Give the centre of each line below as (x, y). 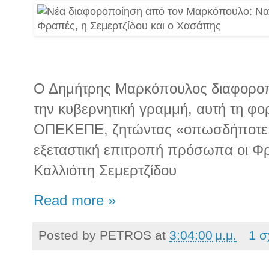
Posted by (69, 235)
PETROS (125, 235)
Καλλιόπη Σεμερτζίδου (105, 170)
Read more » (75, 201)
